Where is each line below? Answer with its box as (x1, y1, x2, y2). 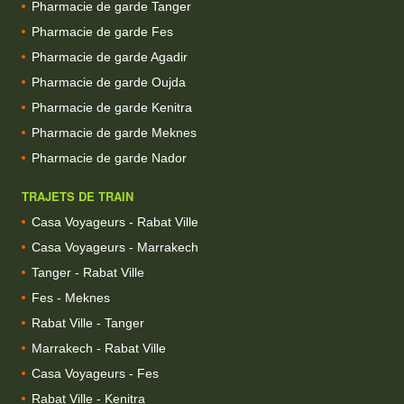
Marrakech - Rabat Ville (32, 340, 166, 355)
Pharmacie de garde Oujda (32, 74, 186, 89)
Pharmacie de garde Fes (32, 23, 173, 39)
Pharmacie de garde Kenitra (32, 99, 192, 115)
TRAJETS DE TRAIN (22, 187, 133, 205)
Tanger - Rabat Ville (32, 264, 144, 280)
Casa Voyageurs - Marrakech (32, 239, 198, 254)
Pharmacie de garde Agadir (32, 49, 188, 64)
